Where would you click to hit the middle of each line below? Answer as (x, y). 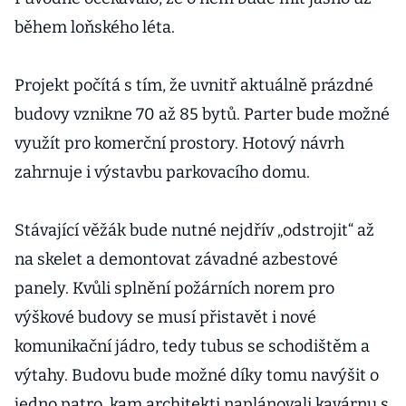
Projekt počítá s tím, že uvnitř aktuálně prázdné (194, 85)
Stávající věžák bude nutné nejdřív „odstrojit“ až (194, 230)
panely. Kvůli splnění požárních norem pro (174, 288)
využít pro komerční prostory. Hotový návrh (179, 143)
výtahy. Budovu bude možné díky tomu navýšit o (197, 375)
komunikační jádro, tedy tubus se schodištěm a (192, 346)
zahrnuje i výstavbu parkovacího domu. (162, 172)
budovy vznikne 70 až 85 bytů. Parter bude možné (202, 114)
